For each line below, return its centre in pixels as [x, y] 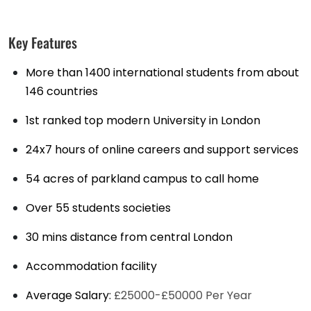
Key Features [43, 43]
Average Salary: [70, 296]
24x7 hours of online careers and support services [162, 150]
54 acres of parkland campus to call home [142, 179]
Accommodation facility [91, 267]
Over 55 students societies [98, 208]
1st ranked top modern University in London [143, 121]
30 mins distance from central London [129, 237]
